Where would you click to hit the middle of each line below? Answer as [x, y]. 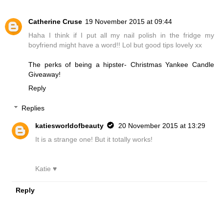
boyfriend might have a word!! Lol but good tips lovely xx [115, 45]
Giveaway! [44, 74]
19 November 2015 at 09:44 [129, 21]
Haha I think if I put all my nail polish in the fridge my [121, 35]
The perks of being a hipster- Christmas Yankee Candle [121, 64]
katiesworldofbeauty [70, 126]
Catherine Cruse [55, 21]
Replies [33, 108]
